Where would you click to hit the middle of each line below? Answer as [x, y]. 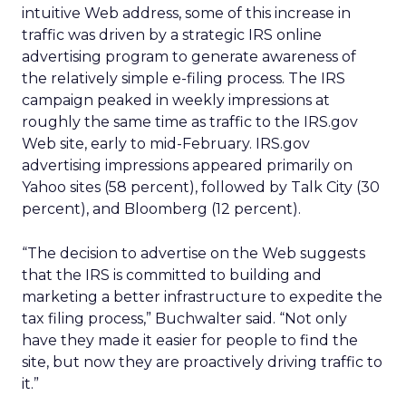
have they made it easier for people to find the [190, 340]
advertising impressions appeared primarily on [187, 165]
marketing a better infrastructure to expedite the [202, 297]
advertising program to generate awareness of [189, 57]
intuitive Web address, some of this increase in [186, 13]
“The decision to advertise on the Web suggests [193, 253]
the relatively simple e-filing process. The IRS [184, 78]
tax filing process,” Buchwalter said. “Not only [184, 319]
